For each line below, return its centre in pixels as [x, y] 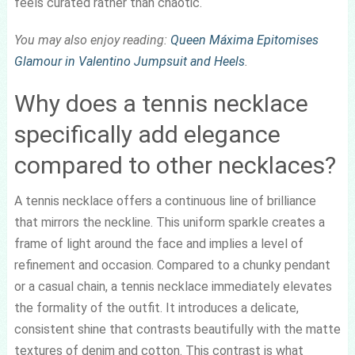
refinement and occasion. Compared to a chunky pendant [172, 265]
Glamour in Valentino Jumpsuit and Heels [129, 61]
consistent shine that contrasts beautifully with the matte [177, 329]
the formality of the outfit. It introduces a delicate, [156, 308]
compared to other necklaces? [175, 165]
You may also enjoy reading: [92, 40]
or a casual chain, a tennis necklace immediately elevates [173, 286]
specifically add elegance [147, 134]
